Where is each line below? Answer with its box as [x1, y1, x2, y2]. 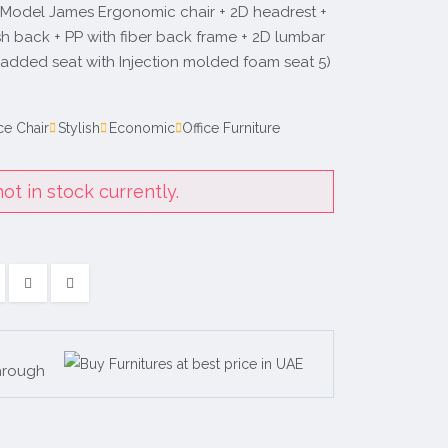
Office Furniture [182, 120, 280, 136]
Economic [109, 120, 175, 136]
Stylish [58, 120, 100, 136]
